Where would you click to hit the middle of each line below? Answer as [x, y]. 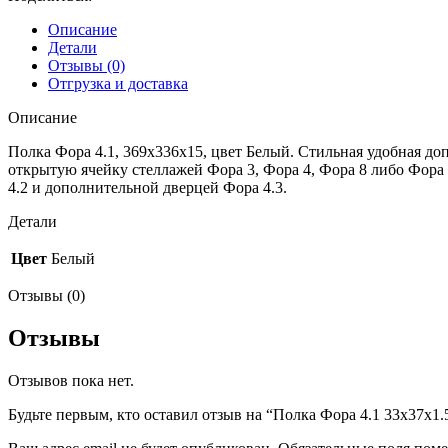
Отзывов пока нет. [71, 380]
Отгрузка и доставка [118, 83]
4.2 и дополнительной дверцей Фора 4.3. [147, 187]
